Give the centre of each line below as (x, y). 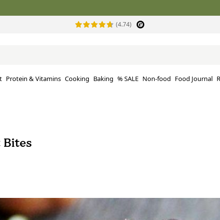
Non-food (157, 79)
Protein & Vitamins (33, 79)
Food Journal (194, 79)
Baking (103, 79)
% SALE (128, 79)
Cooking (77, 79)
